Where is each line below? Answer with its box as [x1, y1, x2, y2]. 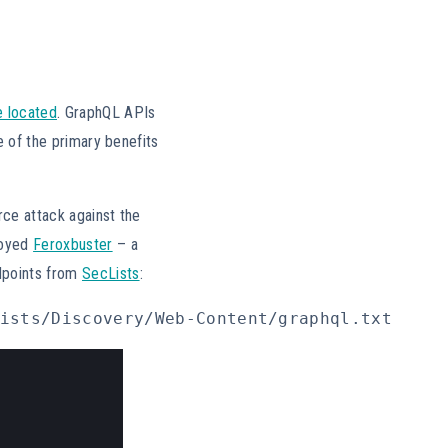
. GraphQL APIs [56, 102, 156, 122]
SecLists [82, 263, 140, 283]
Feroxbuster [33, 234, 113, 254]
